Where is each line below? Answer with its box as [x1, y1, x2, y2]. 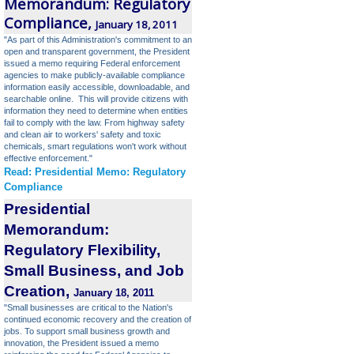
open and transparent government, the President [4, 47, 190, 56]
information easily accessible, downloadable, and [4, 82, 190, 92]
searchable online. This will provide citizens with [4, 94, 188, 104]
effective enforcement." [4, 153, 92, 163]
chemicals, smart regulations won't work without [4, 141, 186, 151]
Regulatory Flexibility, [4, 242, 160, 258]
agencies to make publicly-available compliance [4, 70, 185, 80]
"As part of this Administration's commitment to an [4, 35, 192, 44]
